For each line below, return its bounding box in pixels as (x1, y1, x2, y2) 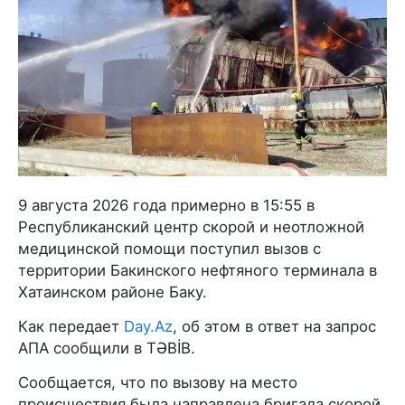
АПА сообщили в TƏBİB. (18, 338, 195, 357)
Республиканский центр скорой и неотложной (18, 217, 364, 236)
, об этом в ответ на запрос (173, 316, 376, 335)
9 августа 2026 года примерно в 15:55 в (18, 195, 315, 214)
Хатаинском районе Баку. (18, 282, 207, 301)
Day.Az (124, 316, 173, 335)
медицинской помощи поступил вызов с (18, 239, 321, 258)
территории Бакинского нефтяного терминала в (18, 260, 377, 279)
